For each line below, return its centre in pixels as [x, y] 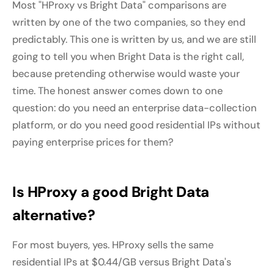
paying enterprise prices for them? [93, 143]
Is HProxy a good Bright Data [111, 192]
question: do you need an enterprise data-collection [135, 108]
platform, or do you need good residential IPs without [136, 125]
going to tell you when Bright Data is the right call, [128, 57]
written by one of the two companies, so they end [129, 23]
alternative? [54, 215]
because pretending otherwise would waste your [126, 74]
